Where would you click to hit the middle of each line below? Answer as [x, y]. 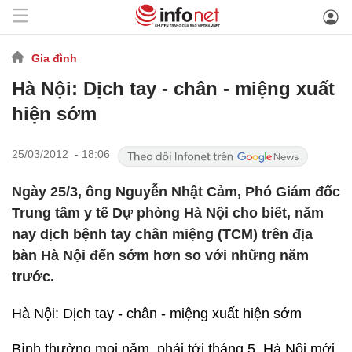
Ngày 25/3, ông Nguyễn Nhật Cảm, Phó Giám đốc [176, 192]
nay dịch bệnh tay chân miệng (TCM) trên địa [162, 234]
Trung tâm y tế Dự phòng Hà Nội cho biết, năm [168, 213]
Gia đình [54, 58]
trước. [33, 277]
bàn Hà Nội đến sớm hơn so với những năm [160, 255]
